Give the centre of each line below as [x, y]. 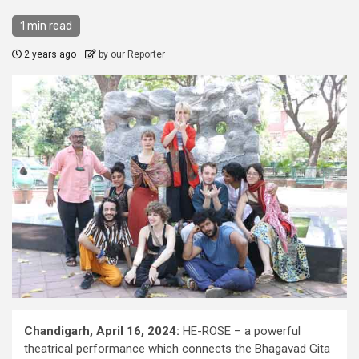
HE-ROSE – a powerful [242, 331]
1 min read [46, 26]
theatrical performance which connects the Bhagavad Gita [177, 348]
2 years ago [50, 55]
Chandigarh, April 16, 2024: [103, 331]
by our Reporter [132, 55]
